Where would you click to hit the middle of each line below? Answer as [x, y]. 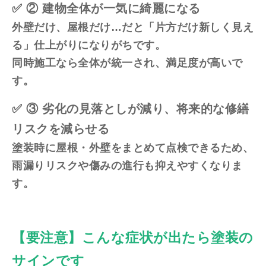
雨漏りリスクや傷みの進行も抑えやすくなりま [127, 166]
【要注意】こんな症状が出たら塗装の [133, 237]
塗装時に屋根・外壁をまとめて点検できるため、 [133, 148]
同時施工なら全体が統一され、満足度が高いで [127, 63]
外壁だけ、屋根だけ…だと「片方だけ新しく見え [133, 28]
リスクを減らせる [61, 129]
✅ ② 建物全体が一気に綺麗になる [106, 9]
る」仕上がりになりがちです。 [89, 45]
